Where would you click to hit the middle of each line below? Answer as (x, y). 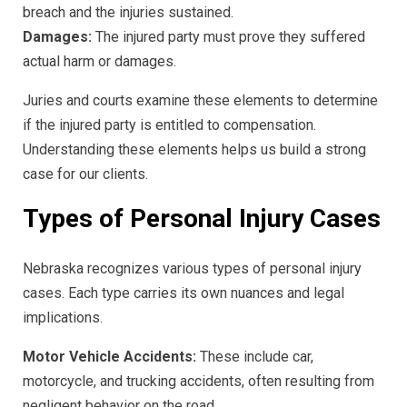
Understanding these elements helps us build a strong (194, 150)
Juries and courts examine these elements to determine (200, 101)
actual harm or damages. (99, 62)
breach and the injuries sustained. (128, 13)
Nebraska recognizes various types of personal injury (192, 269)
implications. (63, 318)
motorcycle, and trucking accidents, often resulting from (199, 382)
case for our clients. (85, 174)
